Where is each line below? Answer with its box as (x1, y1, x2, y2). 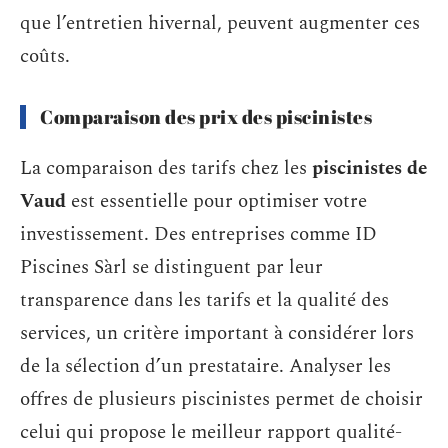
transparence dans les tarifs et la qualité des (20, 285, 389, 315)
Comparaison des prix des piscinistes (40, 104, 372, 130)
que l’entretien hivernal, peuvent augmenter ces (20, 9, 420, 38)
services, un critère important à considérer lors (20, 318, 414, 348)
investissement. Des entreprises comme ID (20, 219, 377, 249)
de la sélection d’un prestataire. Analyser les (20, 351, 391, 381)
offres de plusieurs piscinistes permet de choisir (20, 384, 423, 414)
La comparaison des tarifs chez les (20, 153, 312, 183)
